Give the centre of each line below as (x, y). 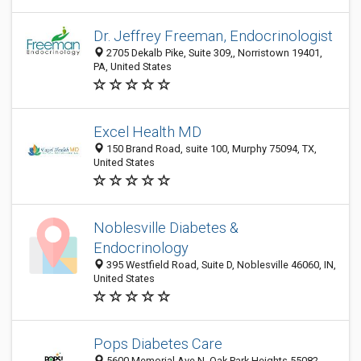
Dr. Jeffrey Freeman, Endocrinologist (213, 36)
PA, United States (133, 66)
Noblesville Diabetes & (166, 228)
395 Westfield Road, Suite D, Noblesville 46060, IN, (220, 265)
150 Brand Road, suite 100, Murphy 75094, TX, (210, 149)
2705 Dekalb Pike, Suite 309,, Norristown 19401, (213, 53)
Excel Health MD (147, 132)
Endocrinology (141, 248)
